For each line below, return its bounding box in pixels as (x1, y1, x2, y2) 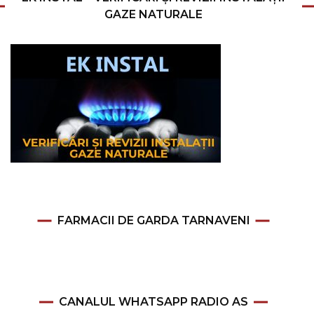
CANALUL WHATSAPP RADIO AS (59, 294, 248, 308)
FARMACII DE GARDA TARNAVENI (57, 213, 250, 227)
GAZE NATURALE (104, 7, 203, 21)
